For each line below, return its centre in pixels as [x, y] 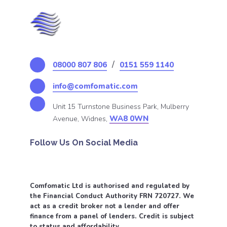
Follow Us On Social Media [84, 143]
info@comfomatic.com [95, 86]
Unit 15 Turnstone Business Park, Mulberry [121, 107]
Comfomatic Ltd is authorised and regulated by [110, 186]
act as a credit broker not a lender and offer [105, 206]
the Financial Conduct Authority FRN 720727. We [112, 196]
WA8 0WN [129, 119]
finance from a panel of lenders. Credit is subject [112, 216]
